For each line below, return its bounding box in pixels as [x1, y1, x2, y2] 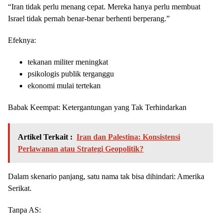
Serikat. [8, 184, 32, 193]
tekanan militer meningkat [28, 58, 108, 67]
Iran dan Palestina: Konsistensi [76, 133, 180, 142]
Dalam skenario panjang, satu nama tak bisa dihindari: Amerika [8, 172, 204, 181]
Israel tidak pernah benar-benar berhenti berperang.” [8, 14, 170, 23]
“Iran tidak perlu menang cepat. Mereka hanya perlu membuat [8, 2, 200, 11]
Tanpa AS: [8, 206, 41, 215]
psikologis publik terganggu [28, 70, 114, 78]
